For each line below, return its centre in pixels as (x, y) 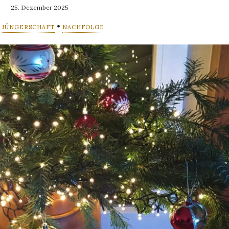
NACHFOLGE (83, 27)
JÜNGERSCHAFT (28, 27)
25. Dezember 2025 (40, 7)
